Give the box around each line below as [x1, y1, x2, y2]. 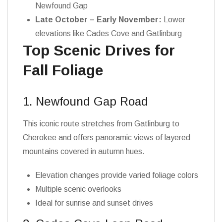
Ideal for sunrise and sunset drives [35, 199, 153, 207]
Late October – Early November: [35, 15, 162, 24]
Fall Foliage [23, 62, 103, 78]
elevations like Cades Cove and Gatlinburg [35, 29, 182, 38]
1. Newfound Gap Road [23, 95, 148, 108]
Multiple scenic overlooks [35, 185, 121, 193]
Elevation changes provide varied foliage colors [35, 171, 198, 179]
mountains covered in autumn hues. [23, 147, 145, 156]
